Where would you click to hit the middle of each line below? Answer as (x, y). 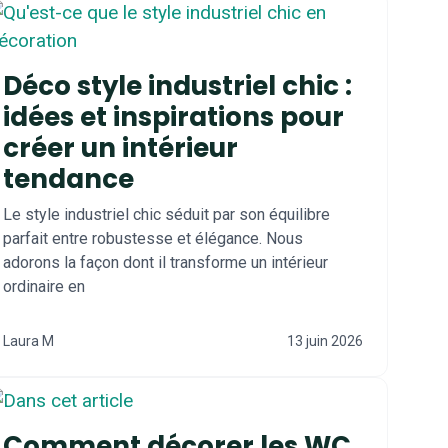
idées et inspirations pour (173, 117)
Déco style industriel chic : (177, 86)
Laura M (28, 341)
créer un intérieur (120, 148)
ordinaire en (44, 286)
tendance (68, 179)
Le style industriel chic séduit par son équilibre (166, 214)
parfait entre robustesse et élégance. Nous (153, 238)
